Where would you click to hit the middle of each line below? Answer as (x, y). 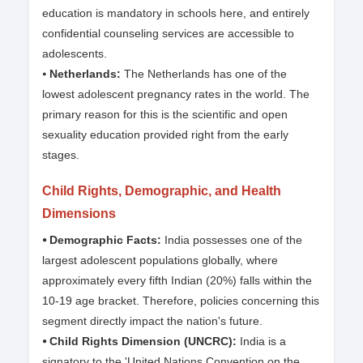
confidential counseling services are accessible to (168, 34)
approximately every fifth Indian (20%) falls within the (177, 281)
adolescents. (75, 54)
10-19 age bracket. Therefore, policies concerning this (181, 301)
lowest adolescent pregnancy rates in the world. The (176, 94)
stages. (61, 155)
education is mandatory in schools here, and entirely (176, 13)
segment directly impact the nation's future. (152, 321)
